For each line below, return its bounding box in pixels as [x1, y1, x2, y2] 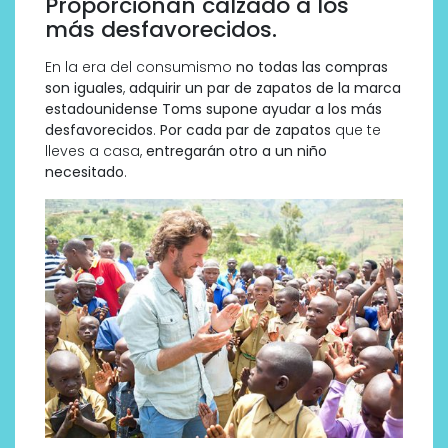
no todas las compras [236, 57, 388, 78]
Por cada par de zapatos [160, 120, 331, 141]
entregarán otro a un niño [146, 141, 327, 162]
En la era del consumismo [45, 57, 236, 78]
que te [331, 120, 381, 141]
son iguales [45, 78, 123, 99]
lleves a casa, [45, 141, 146, 162]
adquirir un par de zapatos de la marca [129, 78, 401, 99]
